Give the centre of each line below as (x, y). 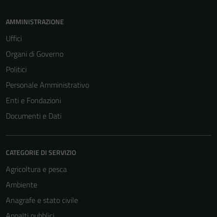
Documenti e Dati (34, 116)
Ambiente (22, 185)
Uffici (14, 38)
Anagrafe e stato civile (42, 200)
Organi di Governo (35, 54)
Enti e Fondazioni (33, 100)
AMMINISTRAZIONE (35, 22)
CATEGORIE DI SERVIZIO (41, 152)
